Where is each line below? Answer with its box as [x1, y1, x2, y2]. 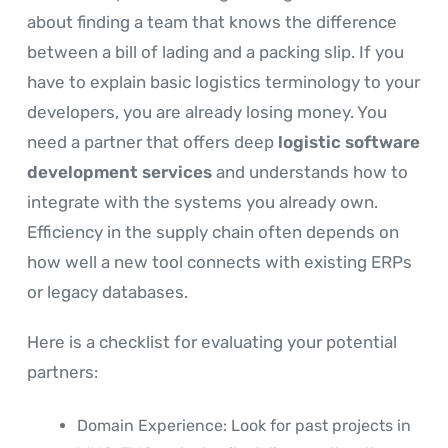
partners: [27, 362, 98, 383]
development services [27, 162, 212, 183]
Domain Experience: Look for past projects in [77, 416, 411, 436]
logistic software [278, 132, 420, 153]
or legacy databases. [27, 282, 188, 303]
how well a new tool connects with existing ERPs [27, 252, 412, 273]
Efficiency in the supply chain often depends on [27, 222, 399, 243]
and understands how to [212, 162, 408, 183]
